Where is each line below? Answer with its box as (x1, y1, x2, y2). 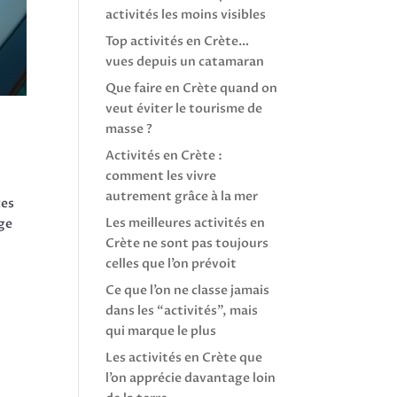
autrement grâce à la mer (105, 188, 259, 205)
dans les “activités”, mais (105, 302, 259, 319)
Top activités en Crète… (105, 33, 250, 50)
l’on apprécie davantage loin (105, 370, 276, 386)
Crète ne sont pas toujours (105, 235, 269, 252)
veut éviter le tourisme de (105, 100, 263, 117)
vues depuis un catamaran (105, 53, 265, 70)
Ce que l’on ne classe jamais (105, 282, 270, 299)
